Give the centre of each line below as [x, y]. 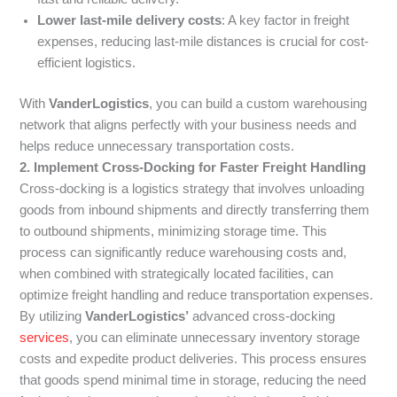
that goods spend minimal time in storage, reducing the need [193, 381]
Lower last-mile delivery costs [130, 21]
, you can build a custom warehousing [258, 104]
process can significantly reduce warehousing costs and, [183, 253]
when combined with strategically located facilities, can [177, 274]
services [45, 338]
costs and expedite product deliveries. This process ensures [194, 359]
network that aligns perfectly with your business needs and [188, 125]
